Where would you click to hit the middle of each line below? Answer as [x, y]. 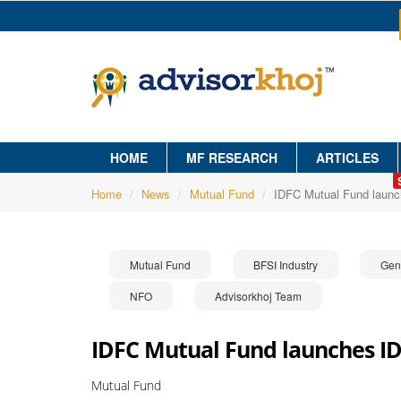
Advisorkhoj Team [258, 296]
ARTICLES [347, 158]
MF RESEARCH [232, 158]
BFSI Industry [286, 264]
